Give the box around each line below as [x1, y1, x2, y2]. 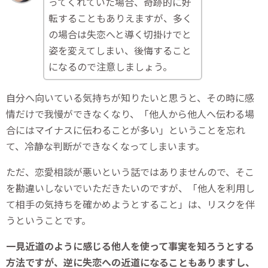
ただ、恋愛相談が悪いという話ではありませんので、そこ [6, 165, 254, 179]
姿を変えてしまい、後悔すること [48, 43, 192, 58]
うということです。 [6, 213, 91, 228]
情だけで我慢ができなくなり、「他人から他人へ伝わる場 [6, 106, 254, 121]
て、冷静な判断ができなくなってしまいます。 [6, 139, 205, 154]
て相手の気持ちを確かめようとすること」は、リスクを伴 [6, 197, 255, 212]
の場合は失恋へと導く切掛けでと [48, 27, 192, 42]
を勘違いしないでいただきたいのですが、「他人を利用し [6, 181, 255, 196]
